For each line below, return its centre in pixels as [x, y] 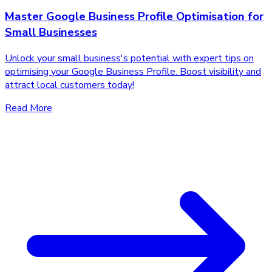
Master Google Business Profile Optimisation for [134, 16]
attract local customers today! [70, 85]
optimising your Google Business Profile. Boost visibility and [133, 71]
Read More [29, 108]
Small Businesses [51, 32]
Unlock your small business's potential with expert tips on [129, 58]
